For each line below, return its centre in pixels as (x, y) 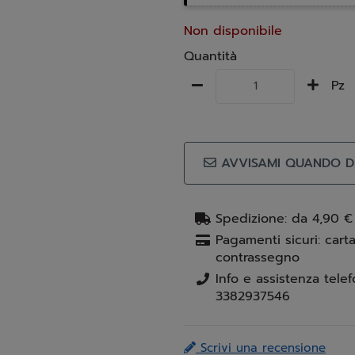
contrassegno (258, 257)
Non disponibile (233, 31)
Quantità (210, 56)
